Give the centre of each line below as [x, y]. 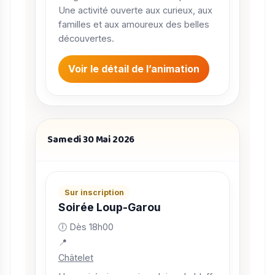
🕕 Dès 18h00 [86, 227]
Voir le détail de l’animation [134, 69]
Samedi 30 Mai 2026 [91, 139]
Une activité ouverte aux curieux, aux [135, 11]
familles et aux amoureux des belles [134, 25]
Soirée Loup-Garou [110, 207]
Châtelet [76, 257]
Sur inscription [94, 192]
